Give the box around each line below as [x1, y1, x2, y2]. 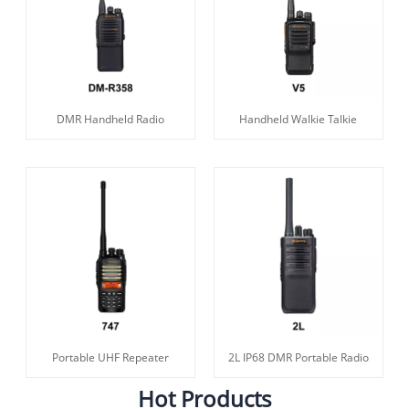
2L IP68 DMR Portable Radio [227, 350, 369, 366]
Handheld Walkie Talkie [239, 111, 358, 128]
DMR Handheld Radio [57, 111, 165, 128]
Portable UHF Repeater [52, 350, 170, 366]
